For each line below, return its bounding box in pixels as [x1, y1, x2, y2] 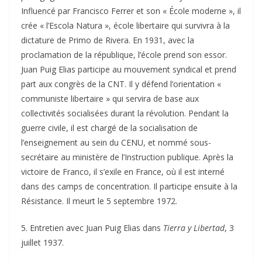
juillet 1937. [21, 236, 64, 248]
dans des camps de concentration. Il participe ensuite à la [21, 180, 237, 192]
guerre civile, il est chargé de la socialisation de [21, 122, 198, 133]
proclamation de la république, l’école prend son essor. [21, 49, 227, 60]
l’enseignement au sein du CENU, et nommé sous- [21, 136, 211, 148]
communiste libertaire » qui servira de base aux [21, 92, 199, 104]
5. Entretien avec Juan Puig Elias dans [21, 222, 163, 233]
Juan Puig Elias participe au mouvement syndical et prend [21, 63, 236, 75]
